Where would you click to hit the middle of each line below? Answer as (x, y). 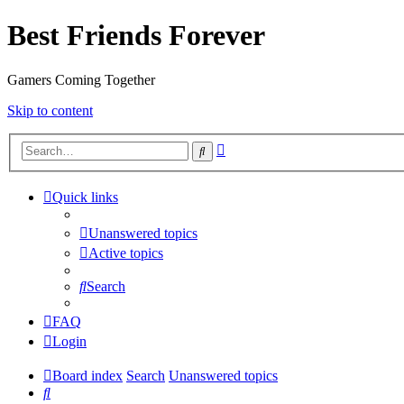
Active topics (126, 253)
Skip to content (50, 110)
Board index (87, 376)
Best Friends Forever (136, 36)
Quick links (85, 197)
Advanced (254, 147)
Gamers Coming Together (81, 79)
